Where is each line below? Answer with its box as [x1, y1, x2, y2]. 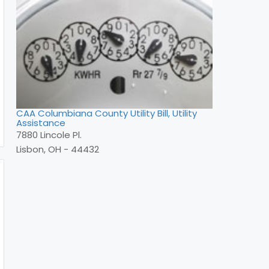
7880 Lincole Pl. [16, 128, 82, 141]
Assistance [16, 116, 65, 129]
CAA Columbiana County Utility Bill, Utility [16, 107, 197, 119]
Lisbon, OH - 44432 [16, 143, 99, 156]
